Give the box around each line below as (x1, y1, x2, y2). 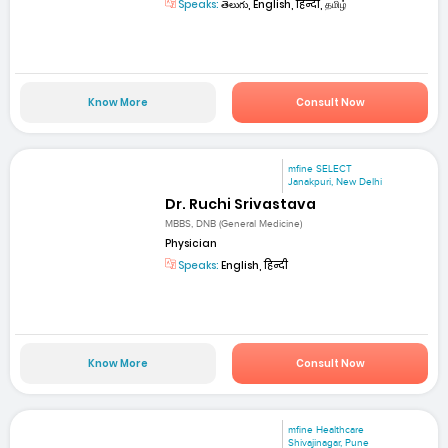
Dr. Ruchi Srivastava (165, 193, 317, 214)
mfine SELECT (288, 163, 353, 176)
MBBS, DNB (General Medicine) (165, 217, 303, 230)
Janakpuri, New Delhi (288, 176, 383, 189)
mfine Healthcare (288, 424, 365, 437)
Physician (165, 235, 218, 251)
